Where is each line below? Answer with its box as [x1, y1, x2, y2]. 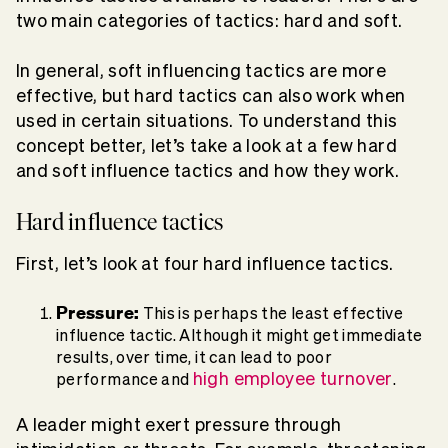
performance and [56, 369, 193, 388]
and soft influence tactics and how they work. [16, 160, 400, 180]
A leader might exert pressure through [16, 415, 342, 435]
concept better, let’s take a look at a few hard [16, 135, 397, 155]
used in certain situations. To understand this [16, 110, 398, 130]
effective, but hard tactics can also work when [16, 85, 406, 105]
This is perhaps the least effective [139, 303, 404, 322]
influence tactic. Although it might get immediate [56, 325, 423, 344]
